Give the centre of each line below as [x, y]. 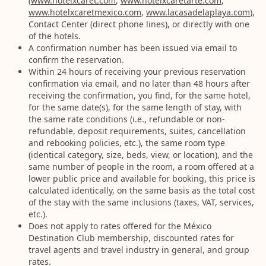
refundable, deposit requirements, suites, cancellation [137, 131]
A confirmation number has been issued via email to [133, 48]
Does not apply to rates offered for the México [120, 226]
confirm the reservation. [76, 60]
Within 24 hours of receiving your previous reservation [137, 72]
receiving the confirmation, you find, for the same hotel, [140, 95]
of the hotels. [55, 36]
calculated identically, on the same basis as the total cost [142, 190]
